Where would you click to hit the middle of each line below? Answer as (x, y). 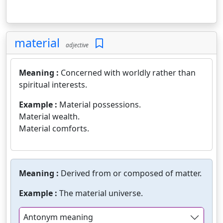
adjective (76, 45)
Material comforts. (54, 128)
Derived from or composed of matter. (131, 173)
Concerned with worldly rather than (128, 73)
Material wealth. (49, 116)
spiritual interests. (53, 85)
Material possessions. (100, 105)
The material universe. (101, 193)
